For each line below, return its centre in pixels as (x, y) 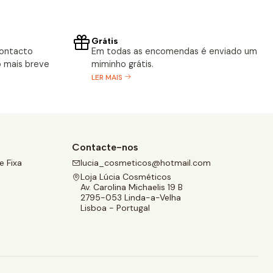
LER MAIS (107, 77)
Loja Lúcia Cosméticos (126, 177)
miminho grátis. (122, 64)
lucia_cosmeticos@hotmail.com (146, 163)
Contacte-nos (105, 147)
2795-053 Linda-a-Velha (131, 198)
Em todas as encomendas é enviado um (174, 51)
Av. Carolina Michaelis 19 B (132, 187)
